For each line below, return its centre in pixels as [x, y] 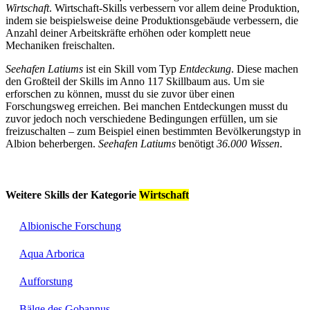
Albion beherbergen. [52, 143]
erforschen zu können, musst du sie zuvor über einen [120, 93]
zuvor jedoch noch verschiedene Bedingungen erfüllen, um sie [142, 118]
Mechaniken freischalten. [60, 45]
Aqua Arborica [52, 254]
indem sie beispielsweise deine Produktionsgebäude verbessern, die [152, 20]
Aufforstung [46, 282]
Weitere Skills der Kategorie [72, 194]
